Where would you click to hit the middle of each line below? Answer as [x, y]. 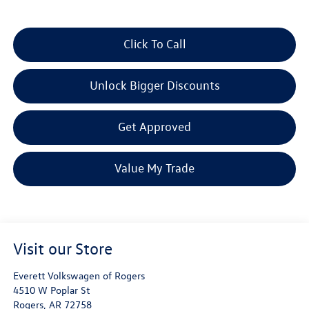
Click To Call [154, 44]
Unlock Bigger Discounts [154, 86]
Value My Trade [154, 168]
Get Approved [154, 127]
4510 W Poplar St [51, 290]
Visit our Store [62, 249]
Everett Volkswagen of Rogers [79, 276]
